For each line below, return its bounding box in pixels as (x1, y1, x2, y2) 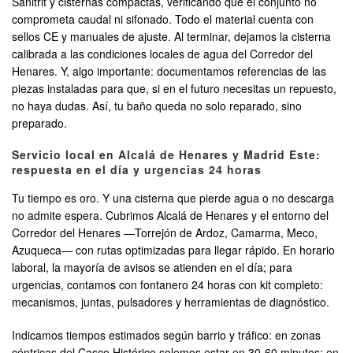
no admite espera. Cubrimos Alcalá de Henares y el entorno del (12, 207, 329, 224)
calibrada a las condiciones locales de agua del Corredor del (12, 46, 313, 62)
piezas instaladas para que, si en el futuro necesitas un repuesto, (12, 80, 336, 97)
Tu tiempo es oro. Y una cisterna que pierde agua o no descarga (12, 190, 334, 206)
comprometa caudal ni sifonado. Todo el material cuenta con (12, 11, 314, 28)
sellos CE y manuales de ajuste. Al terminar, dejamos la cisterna (12, 28, 331, 45)
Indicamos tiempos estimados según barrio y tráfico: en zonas (12, 327, 321, 344)
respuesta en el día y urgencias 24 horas (12, 162, 262, 178)
